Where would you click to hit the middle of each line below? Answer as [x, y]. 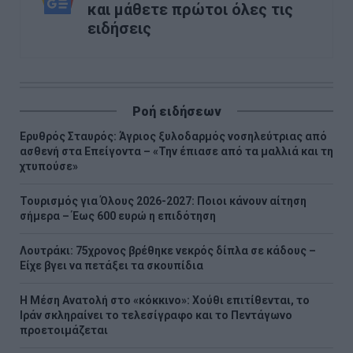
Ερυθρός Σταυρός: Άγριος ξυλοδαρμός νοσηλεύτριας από [173, 136]
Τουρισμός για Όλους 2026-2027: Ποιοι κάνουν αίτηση [163, 201]
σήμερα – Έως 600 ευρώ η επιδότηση [118, 216]
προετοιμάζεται [64, 330]
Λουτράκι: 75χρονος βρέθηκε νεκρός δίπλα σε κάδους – [168, 250]
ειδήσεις [119, 28]
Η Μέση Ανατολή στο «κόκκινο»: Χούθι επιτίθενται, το [165, 300]
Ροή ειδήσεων [176, 111]
